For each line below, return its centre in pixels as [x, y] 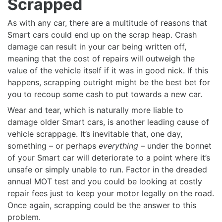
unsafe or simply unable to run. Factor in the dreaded [107, 170]
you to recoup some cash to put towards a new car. [105, 94]
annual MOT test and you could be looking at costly [105, 182]
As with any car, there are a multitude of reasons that [107, 23]
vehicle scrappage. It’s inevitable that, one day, [95, 134]
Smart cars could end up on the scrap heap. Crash [102, 35]
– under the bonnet [176, 146]
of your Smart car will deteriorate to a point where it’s [109, 158]
